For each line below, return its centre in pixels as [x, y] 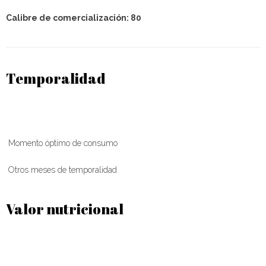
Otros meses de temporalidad [61, 170]
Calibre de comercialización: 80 [74, 18]
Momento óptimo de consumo [62, 143]
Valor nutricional [65, 209]
